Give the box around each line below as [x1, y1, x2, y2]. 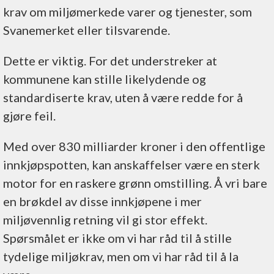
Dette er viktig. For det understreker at [3, 53, 217, 68]
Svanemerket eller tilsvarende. [3, 22, 170, 37]
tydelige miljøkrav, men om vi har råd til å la [3, 248, 239, 264]
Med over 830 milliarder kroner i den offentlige [3, 138, 265, 154]
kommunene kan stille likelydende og [3, 71, 206, 86]
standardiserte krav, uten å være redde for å [3, 89, 243, 105]
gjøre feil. [3, 108, 58, 123]
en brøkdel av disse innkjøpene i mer [3, 193, 202, 209]
